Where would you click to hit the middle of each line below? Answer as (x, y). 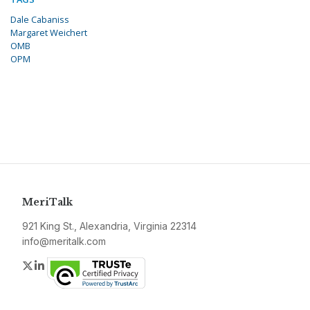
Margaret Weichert (49, 33)
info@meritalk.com (64, 241)
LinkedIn (67, 265)
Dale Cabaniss (40, 20)
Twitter (51, 265)
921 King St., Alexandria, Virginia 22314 (109, 226)
